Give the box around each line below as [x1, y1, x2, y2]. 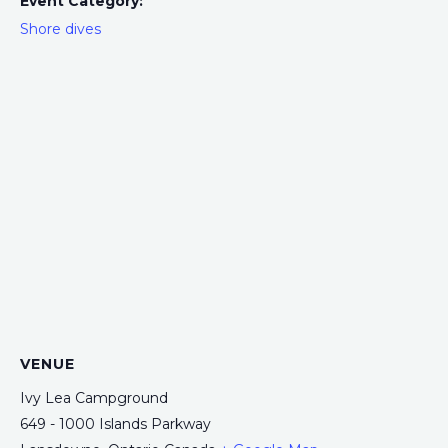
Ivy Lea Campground [20, 388, 168, 407]
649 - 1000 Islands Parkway [20, 414, 211, 433]
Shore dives [20, 19, 101, 38]
